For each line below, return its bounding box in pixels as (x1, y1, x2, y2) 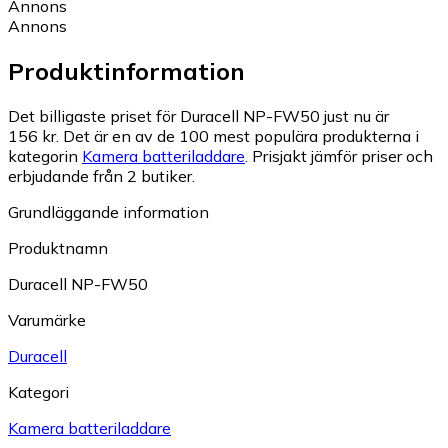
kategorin (8, 145, 82, 166)
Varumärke (8, 309, 86, 330)
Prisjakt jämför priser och (252, 145, 433, 166)
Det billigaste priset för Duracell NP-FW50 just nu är (8, 105, 389, 126)
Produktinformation (8, 56, 245, 87)
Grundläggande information (8, 201, 209, 222)
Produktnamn (8, 237, 108, 258)
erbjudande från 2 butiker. (8, 165, 195, 186)
